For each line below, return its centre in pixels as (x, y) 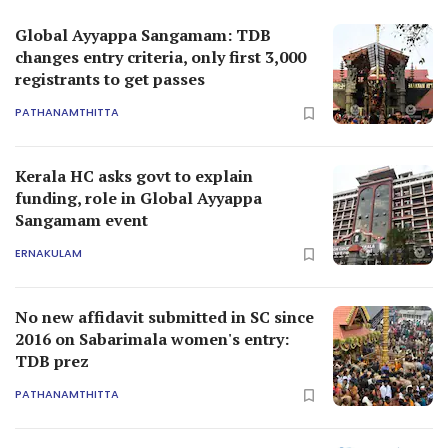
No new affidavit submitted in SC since (164, 316)
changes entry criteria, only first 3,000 (160, 56)
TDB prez (52, 360)
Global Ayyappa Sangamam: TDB (143, 34)
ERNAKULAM (48, 253)
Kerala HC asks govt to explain (134, 175)
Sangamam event (81, 219)
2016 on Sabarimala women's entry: (152, 338)
